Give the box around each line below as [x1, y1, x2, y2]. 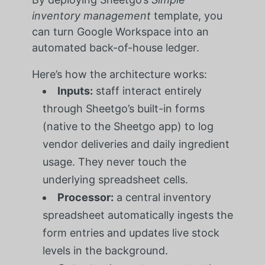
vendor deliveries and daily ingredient [42, 137, 230, 150]
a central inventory [113, 190, 211, 203]
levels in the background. [42, 244, 168, 257]
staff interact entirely [92, 84, 202, 97]
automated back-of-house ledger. [31, 41, 199, 54]
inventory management [31, 9, 151, 22]
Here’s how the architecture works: [31, 67, 207, 80]
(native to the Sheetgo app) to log [42, 119, 214, 132]
